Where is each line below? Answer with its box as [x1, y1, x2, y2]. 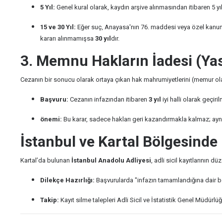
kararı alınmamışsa [40, 35, 95, 42]
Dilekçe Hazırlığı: [40, 176, 95, 184]
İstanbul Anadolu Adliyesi [71, 157, 151, 164]
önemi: [40, 115, 62, 123]
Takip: [40, 196, 59, 204]
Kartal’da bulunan [20, 157, 71, 164]
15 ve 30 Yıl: [40, 23, 76, 31]
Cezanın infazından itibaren [68, 96, 149, 103]
